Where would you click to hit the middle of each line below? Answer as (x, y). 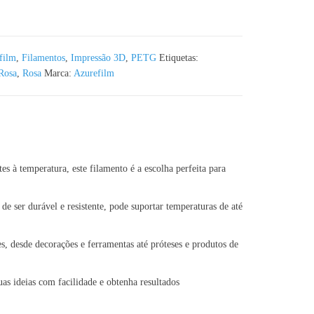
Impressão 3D (98, 58)
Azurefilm (94, 73)
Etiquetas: (178, 58)
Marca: (59, 73)
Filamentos (43, 58)
